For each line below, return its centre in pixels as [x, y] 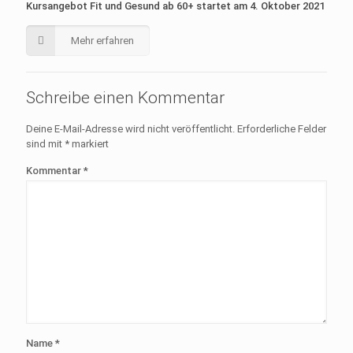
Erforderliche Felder [282, 129]
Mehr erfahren [102, 41]
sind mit [45, 144]
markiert [89, 144]
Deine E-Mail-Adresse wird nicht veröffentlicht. [130, 129]
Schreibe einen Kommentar [125, 98]
